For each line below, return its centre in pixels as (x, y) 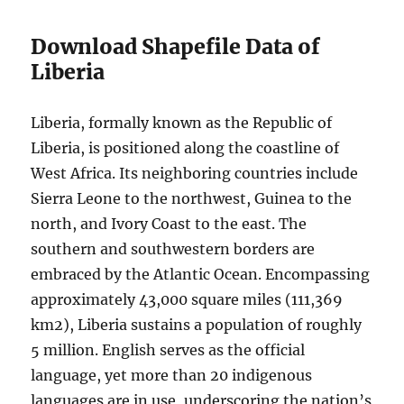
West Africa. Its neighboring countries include (195, 173)
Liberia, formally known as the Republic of (182, 123)
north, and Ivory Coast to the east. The (169, 224)
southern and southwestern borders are (173, 249)
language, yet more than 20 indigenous (172, 375)
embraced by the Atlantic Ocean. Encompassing (201, 274)
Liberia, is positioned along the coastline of (185, 148)
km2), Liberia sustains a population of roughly (197, 325)
